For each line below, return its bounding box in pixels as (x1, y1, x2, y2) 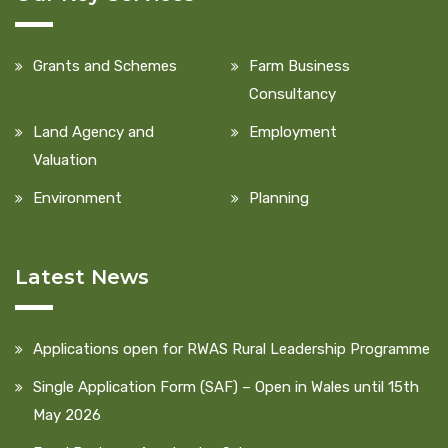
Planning (249, 188, 309, 207)
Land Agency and (33, 122, 154, 141)
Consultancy (249, 84, 336, 103)
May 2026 (33, 405, 101, 424)
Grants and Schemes (33, 56, 177, 75)
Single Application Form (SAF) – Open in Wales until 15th (33, 377, 419, 396)
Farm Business (249, 56, 350, 75)
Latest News (15, 264, 149, 289)
